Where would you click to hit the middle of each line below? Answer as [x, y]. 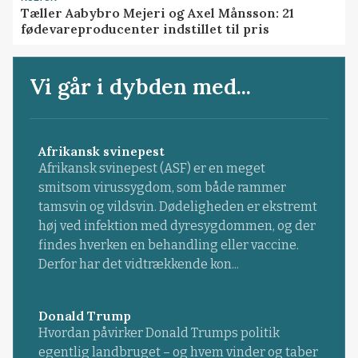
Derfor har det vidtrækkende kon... [138, 265]
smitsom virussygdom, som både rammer [162, 188]
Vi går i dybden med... [141, 87]
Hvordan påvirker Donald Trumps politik [159, 332]
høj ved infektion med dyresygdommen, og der [177, 226]
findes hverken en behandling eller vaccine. [168, 245]
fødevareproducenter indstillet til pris [145, 28]
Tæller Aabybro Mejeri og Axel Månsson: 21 [158, 12]
